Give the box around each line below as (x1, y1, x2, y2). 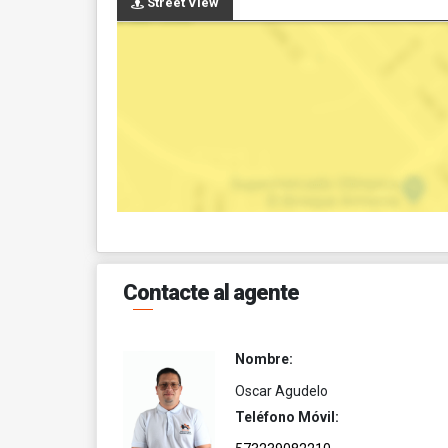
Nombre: (234, 351, 293, 367)
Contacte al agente (123, 280, 299, 305)
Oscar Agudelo (234, 383, 328, 399)
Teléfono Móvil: (234, 409, 339, 425)
